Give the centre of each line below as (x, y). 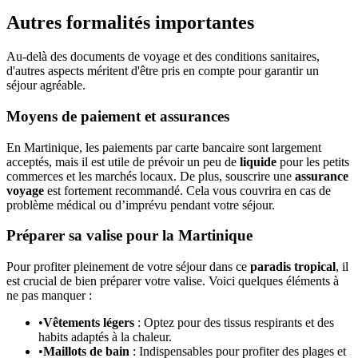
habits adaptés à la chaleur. (105, 336)
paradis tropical (293, 266)
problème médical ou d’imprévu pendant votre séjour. (141, 205)
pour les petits (313, 161)
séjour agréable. (46, 86)
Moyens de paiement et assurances (118, 116)
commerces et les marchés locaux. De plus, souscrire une (151, 176)
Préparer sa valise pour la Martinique (129, 236)
